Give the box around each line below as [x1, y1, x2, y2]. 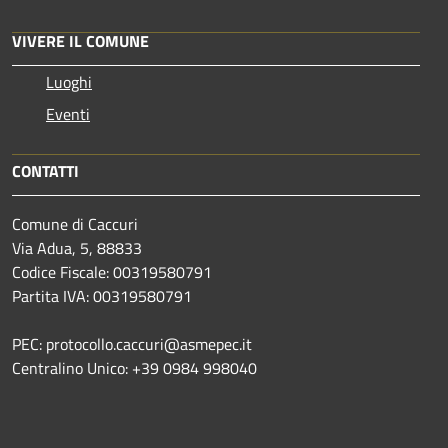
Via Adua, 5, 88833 [12, 236, 142, 261]
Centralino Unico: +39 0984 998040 [12, 356, 257, 381]
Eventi [46, 102, 90, 127]
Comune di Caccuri [12, 212, 138, 237]
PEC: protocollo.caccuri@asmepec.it [12, 332, 252, 357]
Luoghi [46, 70, 92, 95]
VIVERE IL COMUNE [12, 29, 149, 54]
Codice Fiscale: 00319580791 [12, 260, 212, 285]
